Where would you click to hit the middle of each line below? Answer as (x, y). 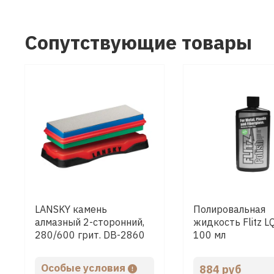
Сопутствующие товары (138, 42)
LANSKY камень (71, 209)
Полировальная (229, 209)
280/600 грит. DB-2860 (90, 235)
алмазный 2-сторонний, (90, 222)
